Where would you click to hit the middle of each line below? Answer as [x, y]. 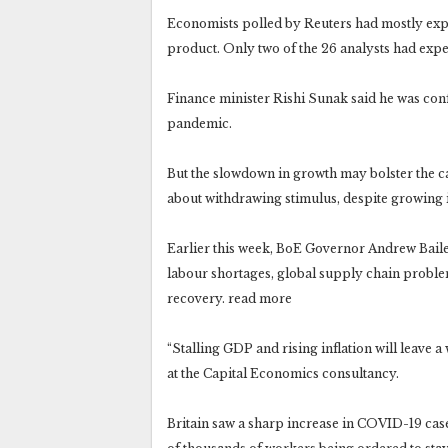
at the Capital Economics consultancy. [283, 373]
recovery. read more [229, 298]
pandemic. [199, 123]
